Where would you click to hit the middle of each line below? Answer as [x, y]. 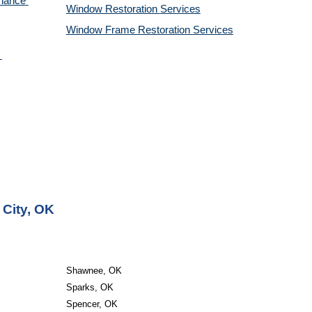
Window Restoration [113, 9]
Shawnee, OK [94, 271]
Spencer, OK [92, 304]
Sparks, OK [89, 287]
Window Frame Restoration [129, 30]
